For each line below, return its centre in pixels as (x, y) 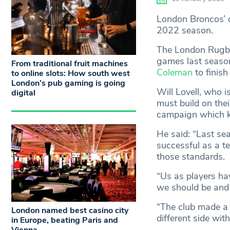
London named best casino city (70, 211)
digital (23, 93)
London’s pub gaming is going (68, 83)
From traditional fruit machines (70, 63)
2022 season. (185, 31)
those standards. (192, 157)
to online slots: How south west (71, 73)
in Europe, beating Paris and (65, 221)
